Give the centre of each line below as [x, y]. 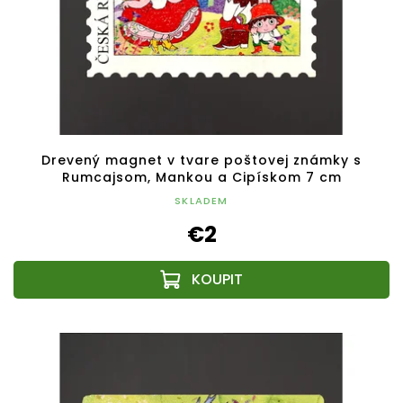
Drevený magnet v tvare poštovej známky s [201, 160]
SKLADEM [201, 200]
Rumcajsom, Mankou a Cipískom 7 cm [201, 177]
